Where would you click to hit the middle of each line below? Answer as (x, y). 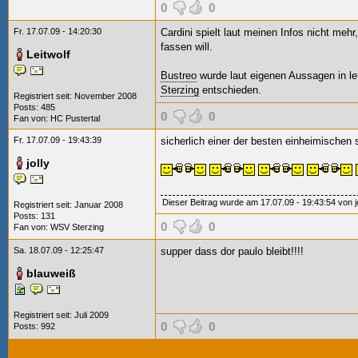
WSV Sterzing (77, 227)
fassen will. (187, 47)
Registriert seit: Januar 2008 (68, 205)
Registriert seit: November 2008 (75, 96)
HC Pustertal (75, 118)
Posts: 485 (34, 107)
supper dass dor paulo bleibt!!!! (232, 251)
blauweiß (51, 273)
